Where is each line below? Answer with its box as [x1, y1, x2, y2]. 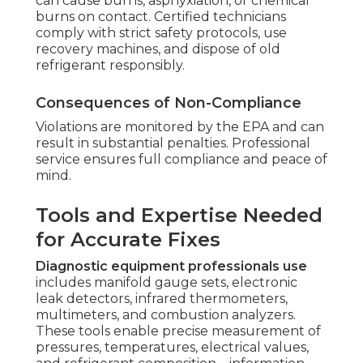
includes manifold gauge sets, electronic [36, 275, 297, 291]
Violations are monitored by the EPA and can [36, 119, 324, 135]
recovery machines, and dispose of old [36, 41, 280, 58]
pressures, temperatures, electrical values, [36, 340, 309, 356]
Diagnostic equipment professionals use [36, 258, 307, 275]
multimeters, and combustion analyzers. [36, 307, 296, 323]
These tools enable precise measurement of [36, 323, 321, 340]
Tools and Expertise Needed [36, 203, 322, 228]
